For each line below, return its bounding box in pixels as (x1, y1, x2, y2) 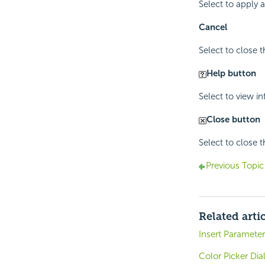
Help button (206, 68, 256, 79)
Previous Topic (205, 160, 264, 172)
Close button (206, 114, 260, 125)
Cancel (198, 22, 227, 33)
